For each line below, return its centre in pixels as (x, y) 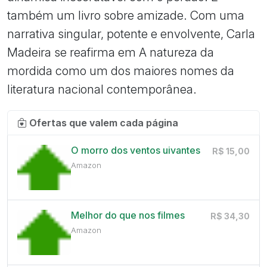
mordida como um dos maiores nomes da (121, 71)
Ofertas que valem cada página (104, 123)
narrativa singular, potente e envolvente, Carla (131, 34)
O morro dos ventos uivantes (135, 150)
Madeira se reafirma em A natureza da (111, 52)
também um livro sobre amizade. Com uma (126, 15)
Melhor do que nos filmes (128, 215)
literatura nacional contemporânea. (102, 89)
